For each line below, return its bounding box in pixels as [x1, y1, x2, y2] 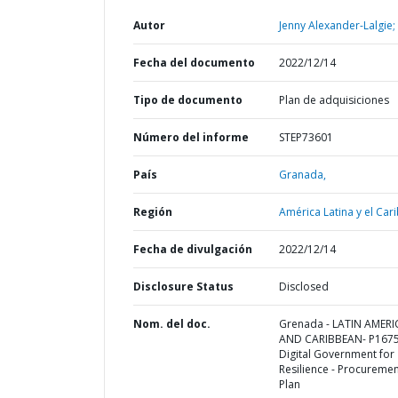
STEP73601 [278, 130, 333, 145]
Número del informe [133, 130, 249, 145]
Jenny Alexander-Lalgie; [278, 18, 395, 33]
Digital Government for [278, 346, 394, 362]
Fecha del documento [133, 55, 255, 70]
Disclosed [278, 279, 329, 294]
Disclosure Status [133, 279, 234, 294]
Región [133, 204, 172, 219]
